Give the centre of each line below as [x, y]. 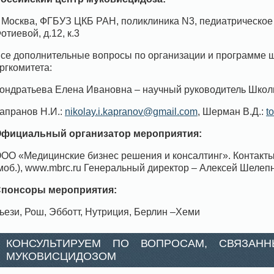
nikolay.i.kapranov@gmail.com [131, 111]
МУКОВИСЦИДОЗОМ [61, 256]
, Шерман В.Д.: [232, 111]
